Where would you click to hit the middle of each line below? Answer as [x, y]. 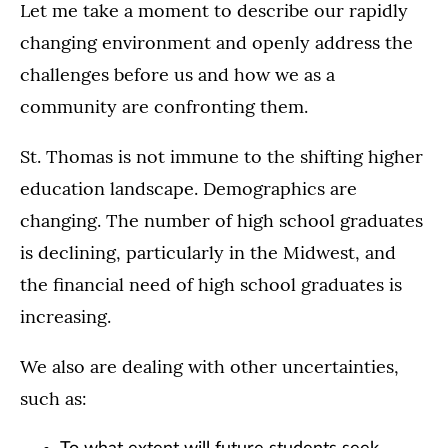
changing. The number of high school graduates [221, 221]
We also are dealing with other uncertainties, [209, 367]
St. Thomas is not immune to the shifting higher [221, 157]
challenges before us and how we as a [177, 75]
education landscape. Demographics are [188, 189]
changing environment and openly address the [216, 43]
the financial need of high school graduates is [211, 285]
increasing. [65, 317]
